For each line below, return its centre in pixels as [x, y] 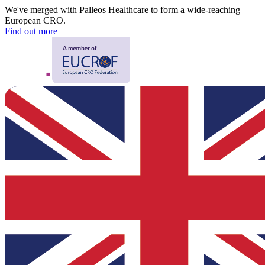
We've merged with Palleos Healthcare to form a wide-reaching [122, 10]
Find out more [31, 31]
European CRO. [35, 20]
